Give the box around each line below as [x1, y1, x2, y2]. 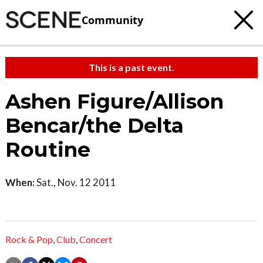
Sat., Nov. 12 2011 [35, 176, 116, 188]
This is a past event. [89, 62, 174, 73]
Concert [79, 234, 112, 245]
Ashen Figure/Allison [5, 89, 224, 114]
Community [82, 12, 143, 27]
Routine [5, 137, 90, 162]
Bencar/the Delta [5, 113, 184, 138]
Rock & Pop [5, 234, 53, 245]
